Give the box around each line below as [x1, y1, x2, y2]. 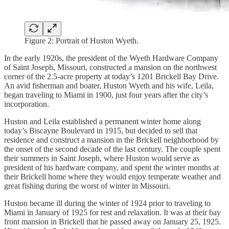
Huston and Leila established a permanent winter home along [4, 117, 201, 126]
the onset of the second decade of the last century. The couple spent [4, 145, 220, 154]
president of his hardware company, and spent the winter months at [4, 163, 219, 172]
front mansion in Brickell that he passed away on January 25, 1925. [4, 217, 221, 226]
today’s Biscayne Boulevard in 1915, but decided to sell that [4, 126, 197, 135]
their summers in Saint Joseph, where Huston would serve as [4, 154, 199, 163]
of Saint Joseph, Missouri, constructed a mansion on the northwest [4, 63, 217, 72]
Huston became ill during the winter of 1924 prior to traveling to [4, 199, 211, 208]
